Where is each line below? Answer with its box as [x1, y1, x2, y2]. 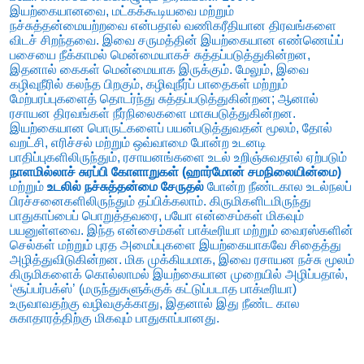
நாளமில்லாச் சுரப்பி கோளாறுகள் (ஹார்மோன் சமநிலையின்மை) [10, 165, 341, 180]
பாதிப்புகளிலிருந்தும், [10, 150, 120, 165]
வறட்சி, [10, 136, 48, 150]
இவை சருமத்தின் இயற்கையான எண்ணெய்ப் [99, 33, 344, 48]
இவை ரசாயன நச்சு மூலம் [215, 253, 354, 267]
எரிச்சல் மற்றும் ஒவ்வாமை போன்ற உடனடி [48, 136, 266, 150]
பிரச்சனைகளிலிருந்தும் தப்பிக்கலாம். [10, 194, 206, 209]
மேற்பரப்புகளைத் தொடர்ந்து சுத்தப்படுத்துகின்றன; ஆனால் [10, 92, 318, 106]
